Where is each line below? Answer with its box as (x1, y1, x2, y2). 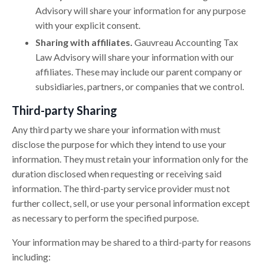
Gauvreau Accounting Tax (134, 36, 238, 48)
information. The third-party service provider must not (12, 182, 230, 194)
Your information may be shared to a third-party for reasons (12, 236, 251, 247)
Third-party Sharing (12, 103, 117, 117)
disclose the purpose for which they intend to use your (12, 138, 226, 150)
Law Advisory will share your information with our (35, 51, 234, 62)
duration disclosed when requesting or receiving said (12, 167, 222, 179)
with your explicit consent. (35, 19, 140, 31)
